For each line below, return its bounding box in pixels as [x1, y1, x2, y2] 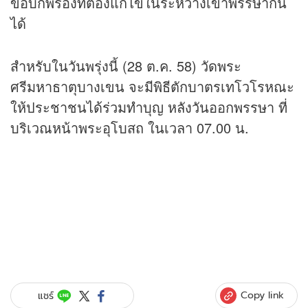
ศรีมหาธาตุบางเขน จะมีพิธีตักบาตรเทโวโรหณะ [10, 76, 294, 97]
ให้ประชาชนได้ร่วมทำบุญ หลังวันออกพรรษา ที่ [10, 97, 287, 118]
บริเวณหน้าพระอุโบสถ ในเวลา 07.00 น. [10, 118, 249, 138]
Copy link [241, 288, 284, 302]
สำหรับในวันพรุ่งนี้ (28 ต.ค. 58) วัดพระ [10, 56, 241, 76]
